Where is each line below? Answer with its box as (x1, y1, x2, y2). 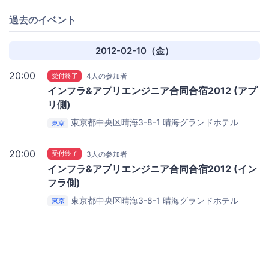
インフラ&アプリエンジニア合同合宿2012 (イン (47, 162, 257, 175)
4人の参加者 (86, 71, 128, 80)
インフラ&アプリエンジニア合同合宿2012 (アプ (47, 85, 257, 97)
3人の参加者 (86, 149, 128, 159)
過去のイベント (9, 14, 76, 26)
